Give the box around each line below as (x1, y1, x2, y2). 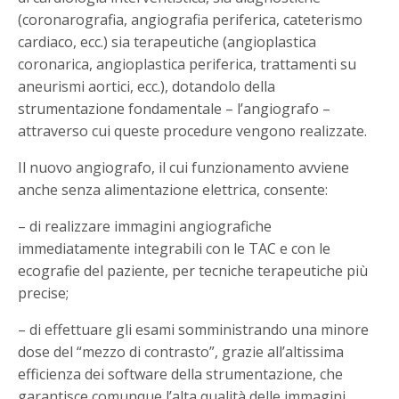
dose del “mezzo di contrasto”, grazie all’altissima (18, 342, 345, 362)
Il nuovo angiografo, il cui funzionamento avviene (18, 158, 350, 178)
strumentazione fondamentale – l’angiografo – (18, 99, 331, 119)
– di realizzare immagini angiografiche (18, 216, 273, 237)
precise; (18, 283, 69, 304)
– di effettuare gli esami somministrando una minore (18, 320, 370, 340)
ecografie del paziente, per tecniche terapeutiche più (18, 261, 369, 281)
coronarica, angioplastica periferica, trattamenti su (18, 54, 357, 75)
